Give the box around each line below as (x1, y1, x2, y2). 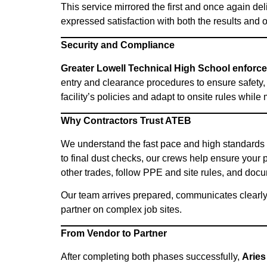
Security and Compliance (61, 40, 175, 51)
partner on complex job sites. (61, 204, 182, 215)
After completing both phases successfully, (61, 251, 242, 262)
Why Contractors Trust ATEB (61, 116, 191, 126)
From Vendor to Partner (61, 228, 167, 239)
